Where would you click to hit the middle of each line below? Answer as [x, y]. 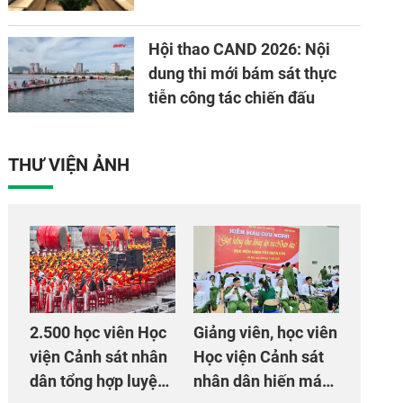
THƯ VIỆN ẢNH [69, 165]
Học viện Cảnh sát [259, 357]
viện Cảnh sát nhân [99, 357]
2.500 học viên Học [99, 333]
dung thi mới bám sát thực [243, 74]
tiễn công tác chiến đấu [232, 98]
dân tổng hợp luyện [99, 381]
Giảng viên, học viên [266, 333]
